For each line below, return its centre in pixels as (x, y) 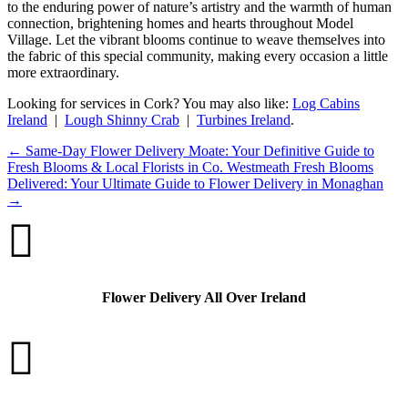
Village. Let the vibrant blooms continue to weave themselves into (196, 40)
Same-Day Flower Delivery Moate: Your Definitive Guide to (200, 151)
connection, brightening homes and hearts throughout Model (180, 24)
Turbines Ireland (244, 120)
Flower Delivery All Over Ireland (204, 298)
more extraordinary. (63, 73)
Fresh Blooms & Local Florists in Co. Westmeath (148, 168)
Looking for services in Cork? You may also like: (150, 104)
